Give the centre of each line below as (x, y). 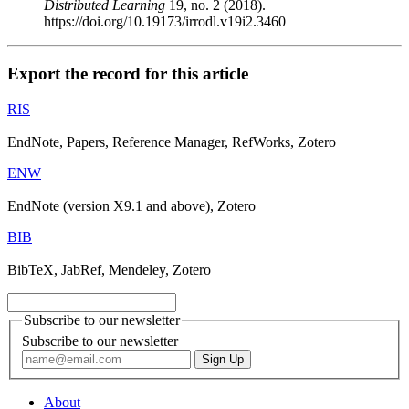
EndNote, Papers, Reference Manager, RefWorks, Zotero (172, 142)
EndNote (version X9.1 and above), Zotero (131, 205)
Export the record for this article (128, 74)
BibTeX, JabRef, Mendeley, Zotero (109, 269)
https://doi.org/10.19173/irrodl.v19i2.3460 (165, 22)
